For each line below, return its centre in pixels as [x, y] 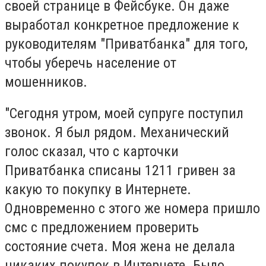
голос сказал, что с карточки [92, 152]
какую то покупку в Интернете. [98, 190]
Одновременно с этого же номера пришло [132, 209]
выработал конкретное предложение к [122, 25]
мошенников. [46, 82]
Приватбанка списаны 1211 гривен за [120, 171]
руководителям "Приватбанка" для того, [126, 44]
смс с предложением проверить [102, 228]
